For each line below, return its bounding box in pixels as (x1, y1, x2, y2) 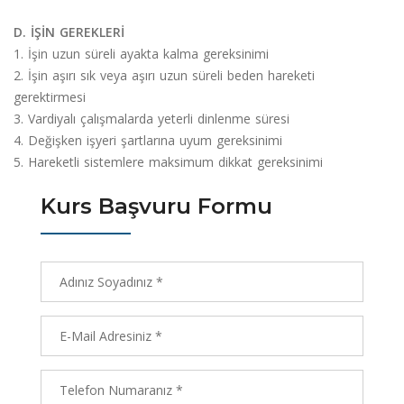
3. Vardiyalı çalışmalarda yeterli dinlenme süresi (14, 109, 289, 127)
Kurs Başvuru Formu (41, 192, 272, 219)
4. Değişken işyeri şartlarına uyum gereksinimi (14, 131, 282, 149)
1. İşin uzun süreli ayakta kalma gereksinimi (14, 44, 269, 62)
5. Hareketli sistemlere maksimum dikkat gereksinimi (14, 152, 323, 170)
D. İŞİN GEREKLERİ (14, 23, 124, 41)
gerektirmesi (14, 87, 86, 106)
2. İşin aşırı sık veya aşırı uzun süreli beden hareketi (14, 66, 315, 84)
